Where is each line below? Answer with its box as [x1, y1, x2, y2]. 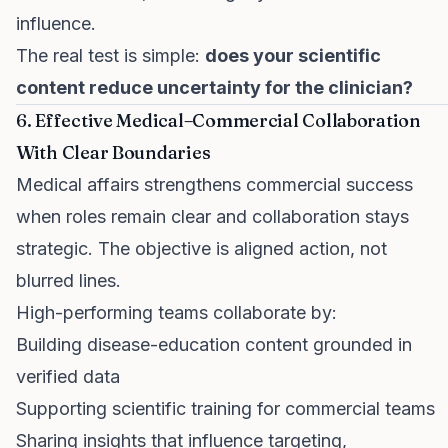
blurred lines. [16, 270, 121, 291]
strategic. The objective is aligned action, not [16, 238, 387, 259]
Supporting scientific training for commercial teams [16, 398, 435, 419]
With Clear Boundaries [16, 141, 211, 164]
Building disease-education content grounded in [16, 334, 412, 355]
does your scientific [205, 45, 381, 66]
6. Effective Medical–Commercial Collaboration [16, 109, 421, 132]
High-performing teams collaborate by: [16, 302, 337, 323]
